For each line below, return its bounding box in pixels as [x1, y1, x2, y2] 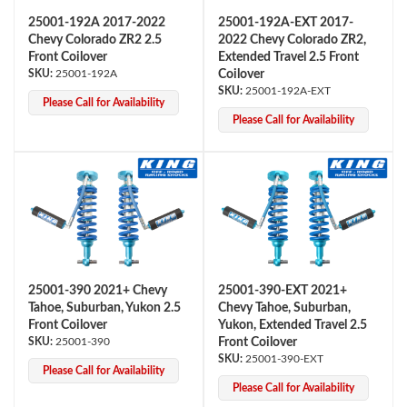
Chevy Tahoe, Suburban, [218, 302, 351, 314]
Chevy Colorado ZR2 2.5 [28, 34, 162, 46]
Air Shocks [27, 175, 86, 189]
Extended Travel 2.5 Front [218, 51, 359, 64]
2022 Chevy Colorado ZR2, [218, 34, 366, 46]
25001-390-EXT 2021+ [218, 284, 347, 297]
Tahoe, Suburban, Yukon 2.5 [28, 302, 181, 314]
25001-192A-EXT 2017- [218, 16, 353, 29]
